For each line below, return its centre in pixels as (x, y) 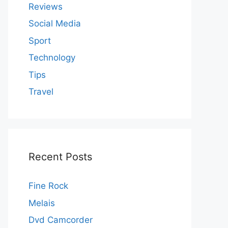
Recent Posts (60, 157)
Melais (42, 203)
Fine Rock (48, 186)
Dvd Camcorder (61, 220)
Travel (41, 92)
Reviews (46, 6)
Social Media (55, 23)
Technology (52, 58)
